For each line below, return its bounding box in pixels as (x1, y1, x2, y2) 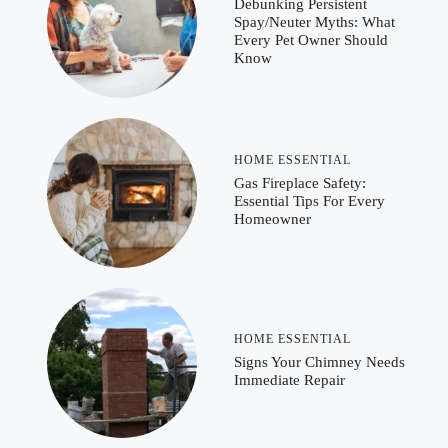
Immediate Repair (234, 371, 345, 388)
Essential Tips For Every (234, 192, 385, 209)
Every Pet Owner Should (234, 31, 388, 48)
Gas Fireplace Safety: (234, 174, 366, 191)
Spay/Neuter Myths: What (234, 13, 395, 30)
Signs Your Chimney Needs (234, 353, 405, 370)
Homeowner (234, 210, 311, 227)
